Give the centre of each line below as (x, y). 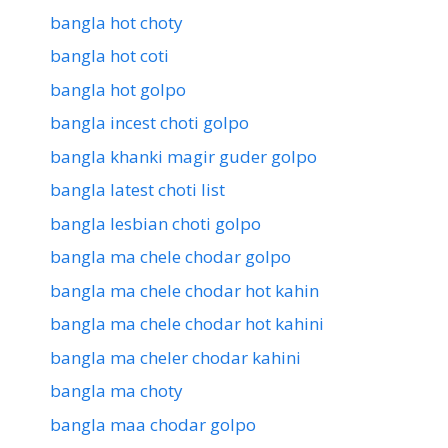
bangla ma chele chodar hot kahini (187, 324)
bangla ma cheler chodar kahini (175, 357)
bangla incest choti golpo (149, 123)
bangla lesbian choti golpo (155, 223)
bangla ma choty (116, 391)
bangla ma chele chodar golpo (170, 257)
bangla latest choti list (137, 190)
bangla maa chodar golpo (153, 424)
